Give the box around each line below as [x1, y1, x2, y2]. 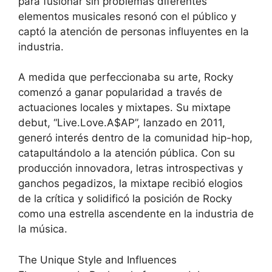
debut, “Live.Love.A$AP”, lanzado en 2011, [18, 117, 225, 129]
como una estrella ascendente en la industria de [18, 208, 254, 220]
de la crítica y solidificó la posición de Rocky [18, 192, 232, 205]
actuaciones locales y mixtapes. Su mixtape [18, 101, 231, 114]
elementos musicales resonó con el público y [18, 10, 236, 22]
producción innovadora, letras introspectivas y [18, 162, 243, 175]
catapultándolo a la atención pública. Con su [18, 147, 235, 160]
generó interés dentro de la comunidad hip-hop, [18, 132, 253, 144]
